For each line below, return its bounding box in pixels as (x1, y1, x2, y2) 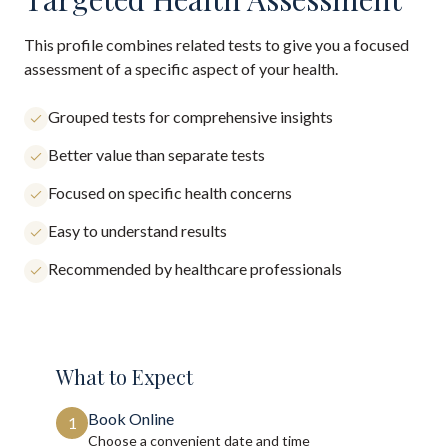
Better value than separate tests (48, 145, 265, 164)
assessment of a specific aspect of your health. (24, 59, 338, 78)
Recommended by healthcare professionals (48, 259, 342, 278)
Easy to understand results (48, 221, 227, 240)
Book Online (88, 409, 174, 428)
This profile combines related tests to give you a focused (24, 35, 409, 54)
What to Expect (56, 363, 193, 390)
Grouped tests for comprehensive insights (48, 107, 333, 126)
